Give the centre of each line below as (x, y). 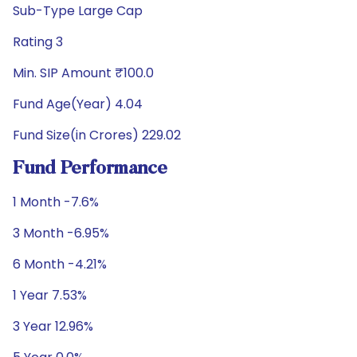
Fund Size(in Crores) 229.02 (97, 135)
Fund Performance (90, 169)
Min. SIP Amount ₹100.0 (83, 73)
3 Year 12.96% (53, 326)
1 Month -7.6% (56, 202)
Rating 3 (38, 42)
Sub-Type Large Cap (78, 11)
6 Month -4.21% (60, 264)
